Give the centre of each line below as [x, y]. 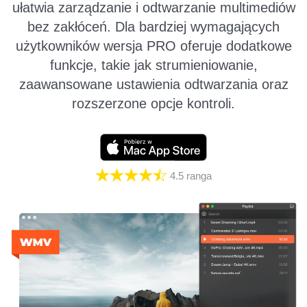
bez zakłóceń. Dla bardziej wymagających [153, 27]
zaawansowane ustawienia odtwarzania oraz [153, 84]
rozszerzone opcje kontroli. [153, 103]
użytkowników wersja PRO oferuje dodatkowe [153, 46]
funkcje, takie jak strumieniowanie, [153, 65]
